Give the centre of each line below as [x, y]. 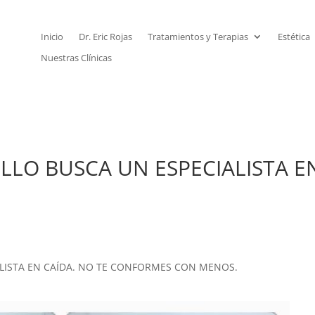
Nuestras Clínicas [76, 58]
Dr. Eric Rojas [105, 37]
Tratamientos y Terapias [198, 37]
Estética [294, 37]
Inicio [52, 37]
